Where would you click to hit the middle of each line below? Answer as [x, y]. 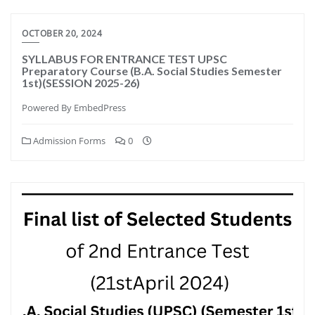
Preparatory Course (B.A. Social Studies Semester [152, 70]
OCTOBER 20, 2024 [62, 33]
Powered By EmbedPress [74, 107]
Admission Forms [68, 140]
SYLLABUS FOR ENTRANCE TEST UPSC [124, 58]
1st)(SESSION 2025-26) [81, 82]
